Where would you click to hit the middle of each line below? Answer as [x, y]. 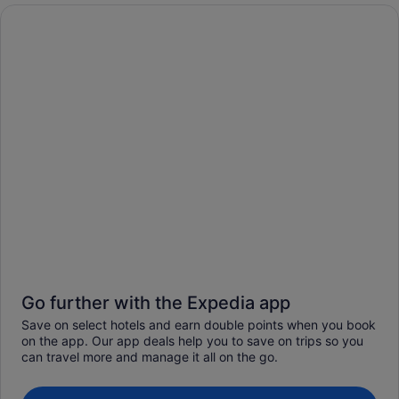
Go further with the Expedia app [156, 302]
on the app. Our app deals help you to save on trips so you [192, 340]
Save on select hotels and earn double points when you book [199, 324]
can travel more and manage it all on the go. [150, 356]
